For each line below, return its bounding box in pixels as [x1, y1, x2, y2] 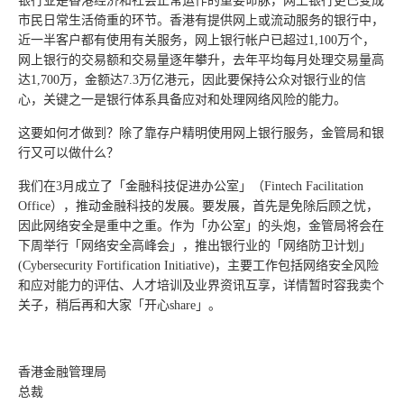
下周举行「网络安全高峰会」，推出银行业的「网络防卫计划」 [18, 239, 372, 252]
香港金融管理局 [18, 365, 106, 379]
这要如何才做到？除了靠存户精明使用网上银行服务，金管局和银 [18, 126, 384, 140]
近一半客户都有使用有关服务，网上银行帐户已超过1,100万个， [18, 33, 375, 47]
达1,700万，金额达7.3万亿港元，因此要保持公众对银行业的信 [18, 73, 366, 87]
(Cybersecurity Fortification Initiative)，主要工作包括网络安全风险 [18, 259, 379, 272]
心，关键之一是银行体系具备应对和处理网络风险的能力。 [18, 93, 346, 106]
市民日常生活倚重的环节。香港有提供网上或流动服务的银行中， [18, 14, 384, 27]
